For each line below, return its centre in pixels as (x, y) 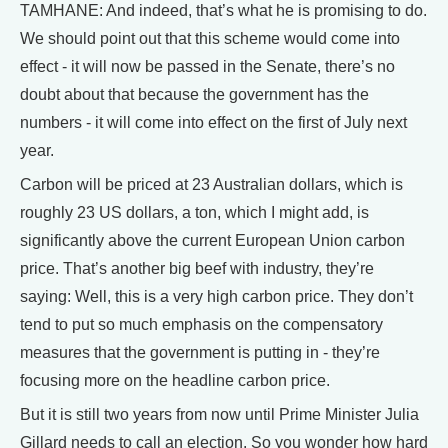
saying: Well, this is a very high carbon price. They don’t (216, 296)
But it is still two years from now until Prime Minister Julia (219, 414)
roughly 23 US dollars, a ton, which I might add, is (194, 212)
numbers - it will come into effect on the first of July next (213, 122)
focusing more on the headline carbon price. (175, 380)
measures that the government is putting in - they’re (200, 352)
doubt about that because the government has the (194, 94)
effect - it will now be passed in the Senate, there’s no (207, 66)
